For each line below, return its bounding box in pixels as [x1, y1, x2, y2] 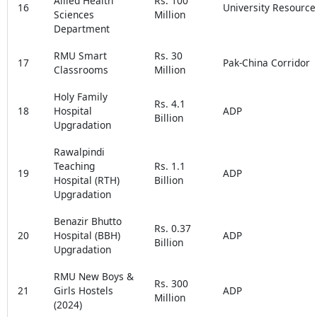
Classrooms [53, 62, 108, 76]
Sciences [53, 7, 94, 21]
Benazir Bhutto [53, 214, 122, 228]
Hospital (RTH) [53, 173, 120, 187]
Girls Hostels [53, 283, 113, 297]
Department [53, 21, 110, 35]
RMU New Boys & [53, 269, 134, 283]
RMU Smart [53, 48, 107, 62]
